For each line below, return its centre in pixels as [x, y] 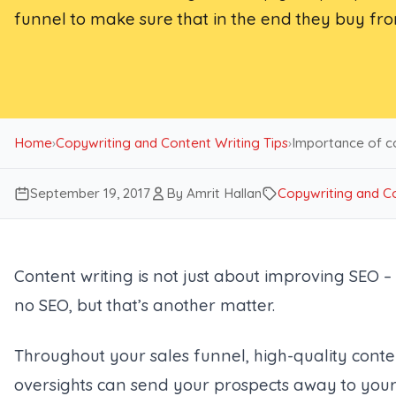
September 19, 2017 [90, 193]
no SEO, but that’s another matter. [145, 305]
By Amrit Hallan [214, 193]
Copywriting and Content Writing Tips [172, 143]
